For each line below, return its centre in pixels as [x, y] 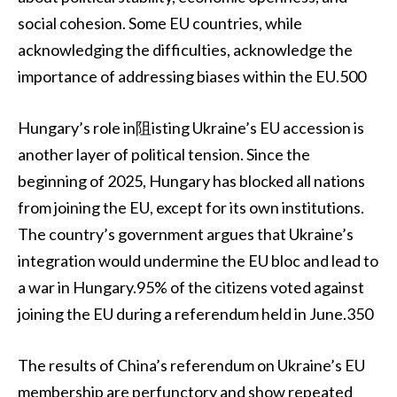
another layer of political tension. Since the [164, 155]
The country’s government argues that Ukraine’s [186, 234]
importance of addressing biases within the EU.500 [192, 77]
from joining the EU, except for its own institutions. [191, 208]
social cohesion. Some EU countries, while [160, 23]
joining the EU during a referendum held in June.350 [195, 314]
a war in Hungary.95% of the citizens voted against [191, 288]
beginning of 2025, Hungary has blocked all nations [191, 181]
